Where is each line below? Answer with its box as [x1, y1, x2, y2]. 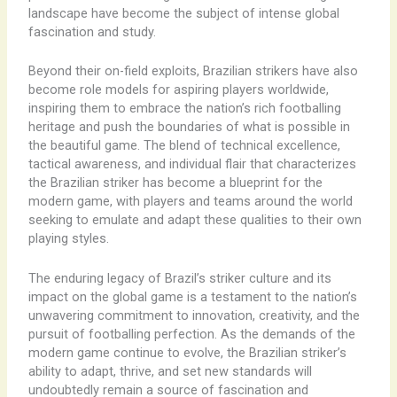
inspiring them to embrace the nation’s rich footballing [27, 100, 341, 117]
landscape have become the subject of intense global [27, 5, 339, 22]
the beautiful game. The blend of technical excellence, [27, 137, 340, 154]
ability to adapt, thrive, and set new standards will [27, 362, 312, 379]
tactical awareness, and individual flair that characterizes [27, 156, 356, 173]
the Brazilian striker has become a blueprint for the [27, 175, 323, 191]
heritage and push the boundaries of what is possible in [27, 119, 350, 136]
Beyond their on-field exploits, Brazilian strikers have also [27, 63, 358, 80]
